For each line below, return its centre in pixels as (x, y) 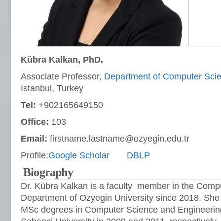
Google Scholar (88, 155)
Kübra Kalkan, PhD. (62, 60)
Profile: (35, 155)
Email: (34, 139)
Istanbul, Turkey (52, 88)
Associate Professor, (62, 76)
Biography (48, 172)
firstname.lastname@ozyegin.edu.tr (118, 139)
